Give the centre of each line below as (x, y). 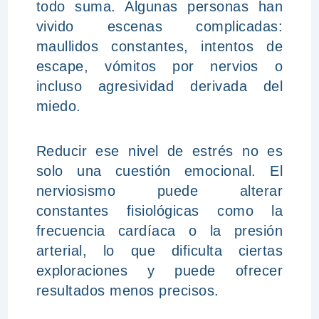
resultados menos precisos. (127, 291)
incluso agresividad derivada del (159, 86)
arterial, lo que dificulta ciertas (159, 251)
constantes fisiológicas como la (159, 211)
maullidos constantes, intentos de (159, 46)
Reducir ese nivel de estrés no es (159, 151)
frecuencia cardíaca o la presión (159, 231)
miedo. (58, 106)
